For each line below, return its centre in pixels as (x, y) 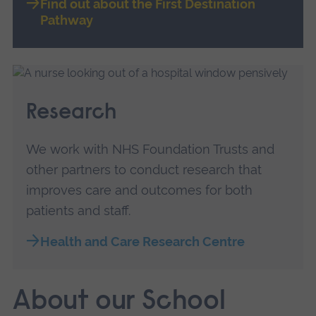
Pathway (66, 20)
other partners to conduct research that (144, 170)
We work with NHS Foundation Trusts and (151, 150)
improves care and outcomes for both (140, 190)
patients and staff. (79, 211)
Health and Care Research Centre (142, 242)
